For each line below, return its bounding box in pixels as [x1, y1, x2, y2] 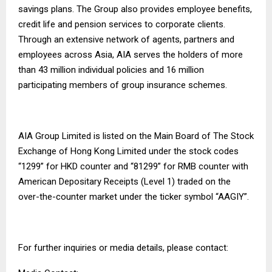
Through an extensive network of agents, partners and [18, 33, 234, 45]
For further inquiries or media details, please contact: [18, 242, 228, 253]
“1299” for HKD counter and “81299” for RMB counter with [18, 160, 248, 172]
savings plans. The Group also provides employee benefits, [18, 3, 252, 15]
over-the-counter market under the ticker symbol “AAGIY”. [18, 191, 249, 202]
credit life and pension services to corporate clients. [18, 18, 225, 30]
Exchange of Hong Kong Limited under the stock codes [18, 145, 239, 157]
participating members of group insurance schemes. [18, 79, 227, 90]
